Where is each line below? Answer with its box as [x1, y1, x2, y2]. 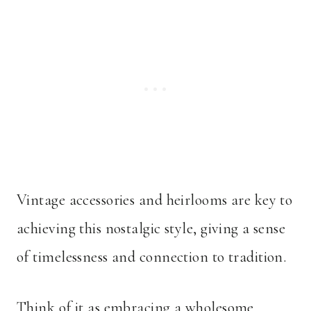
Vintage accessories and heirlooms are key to [17, 191, 293, 210]
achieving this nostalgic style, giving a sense [17, 219, 286, 238]
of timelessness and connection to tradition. [17, 248, 287, 267]
